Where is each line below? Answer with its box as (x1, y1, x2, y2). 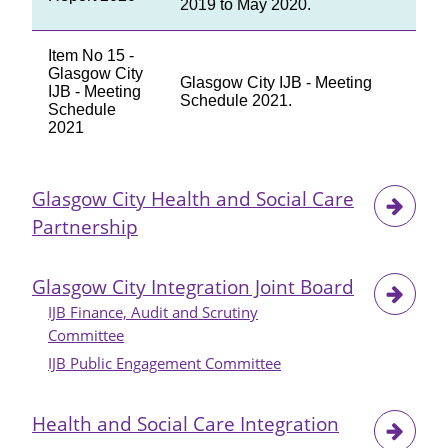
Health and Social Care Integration (32, 409, 339, 437)
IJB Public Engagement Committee (48, 352, 281, 374)
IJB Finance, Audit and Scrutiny (48, 301, 258, 323)
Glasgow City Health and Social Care (32, 184, 354, 212)
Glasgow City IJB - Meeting (180, 73, 372, 91)
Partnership (32, 212, 138, 240)
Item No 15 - (48, 46, 134, 64)
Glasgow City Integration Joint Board (32, 272, 354, 300)
